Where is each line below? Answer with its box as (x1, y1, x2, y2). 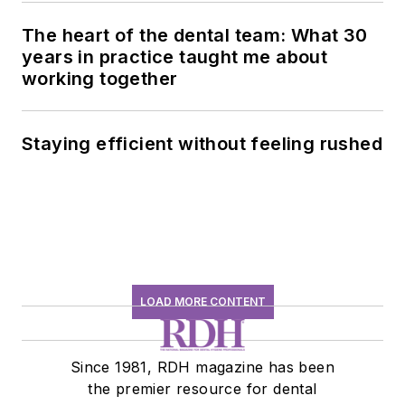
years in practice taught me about (22, 45, 328, 68)
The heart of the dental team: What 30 (22, 24, 368, 46)
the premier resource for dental (88, 379, 317, 398)
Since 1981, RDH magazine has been (70, 357, 335, 376)
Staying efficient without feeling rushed (22, 132, 382, 155)
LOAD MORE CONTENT (139, 294, 266, 308)
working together (22, 67, 178, 89)
